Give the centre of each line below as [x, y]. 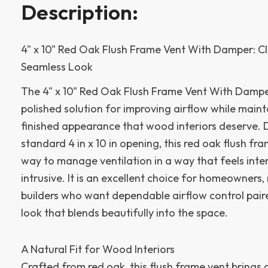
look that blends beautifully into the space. [124, 213]
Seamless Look [57, 66]
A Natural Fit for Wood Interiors [98, 249]
